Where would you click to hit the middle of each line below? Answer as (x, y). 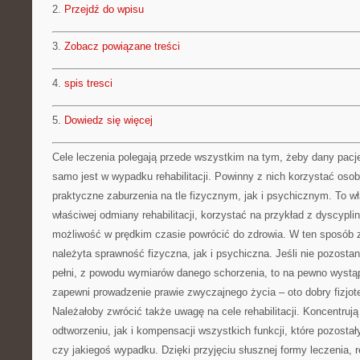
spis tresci (88, 83)
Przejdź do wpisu (104, 9)
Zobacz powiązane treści (122, 46)
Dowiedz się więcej (108, 120)
